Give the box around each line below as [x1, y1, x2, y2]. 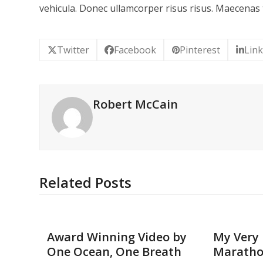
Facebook [114, 43, 157, 57]
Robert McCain [93, 96, 178, 113]
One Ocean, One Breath [46, 244, 181, 260]
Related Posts [39, 173, 132, 193]
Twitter [56, 43, 89, 57]
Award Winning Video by [46, 229, 187, 245]
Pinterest [180, 43, 221, 57]
